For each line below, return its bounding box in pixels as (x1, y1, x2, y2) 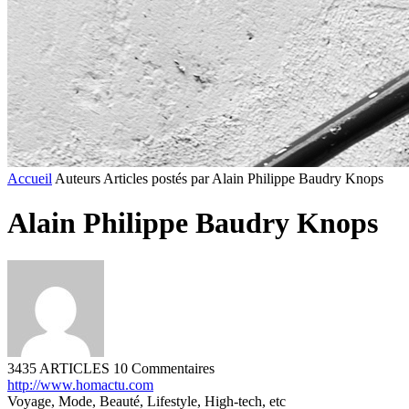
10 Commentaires (113, 360, 215, 376)
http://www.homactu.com (7, 376, 153, 393)
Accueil (7, 171, 52, 186)
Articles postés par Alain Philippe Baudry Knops (103, 171, 383, 186)
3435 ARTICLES (7, 360, 113, 376)
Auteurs (55, 171, 100, 186)
